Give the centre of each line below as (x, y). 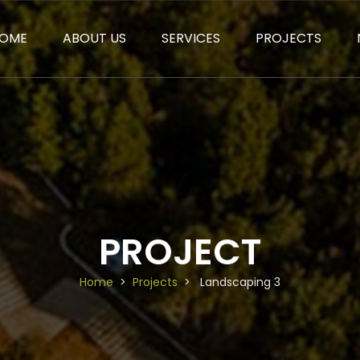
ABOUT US (94, 38)
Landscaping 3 (239, 282)
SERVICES (191, 38)
